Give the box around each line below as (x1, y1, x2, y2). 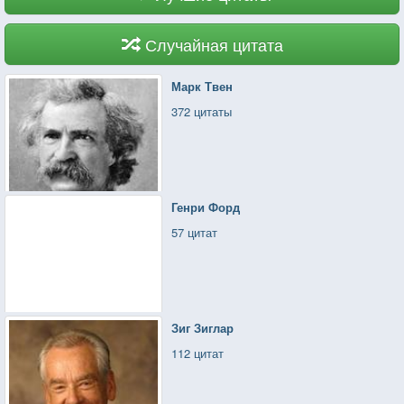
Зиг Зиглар (171, 318, 234, 336)
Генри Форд (171, 197, 241, 216)
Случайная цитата (144, 32, 283, 56)
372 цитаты (171, 102, 233, 120)
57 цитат (171, 223, 218, 241)
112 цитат (171, 344, 225, 362)
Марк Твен (171, 77, 234, 95)
